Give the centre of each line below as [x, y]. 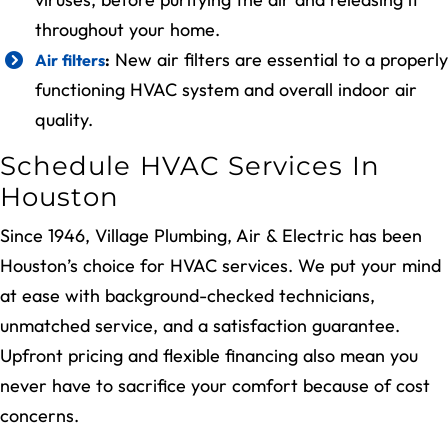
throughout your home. [127, 29]
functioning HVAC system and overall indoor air [226, 89]
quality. [64, 119]
